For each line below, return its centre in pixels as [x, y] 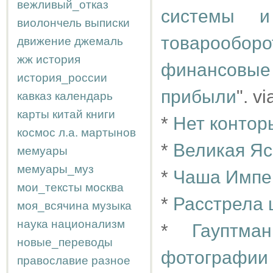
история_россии [62, 78]
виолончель [49, 23]
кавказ [34, 96]
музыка [112, 206]
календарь [84, 96]
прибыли [199, 97]
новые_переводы [65, 242]
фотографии [214, 257]
